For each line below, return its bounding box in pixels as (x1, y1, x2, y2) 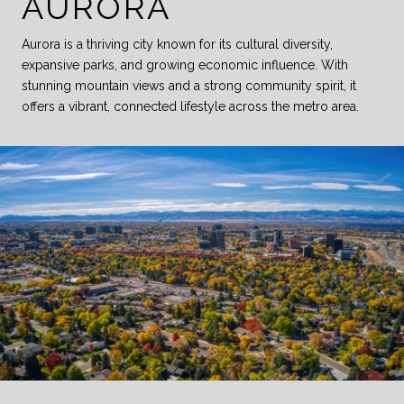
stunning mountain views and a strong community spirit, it (22, 78, 356, 93)
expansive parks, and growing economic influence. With (22, 57, 348, 72)
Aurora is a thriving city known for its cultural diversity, (22, 36, 333, 51)
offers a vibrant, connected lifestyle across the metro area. (22, 98, 359, 114)
